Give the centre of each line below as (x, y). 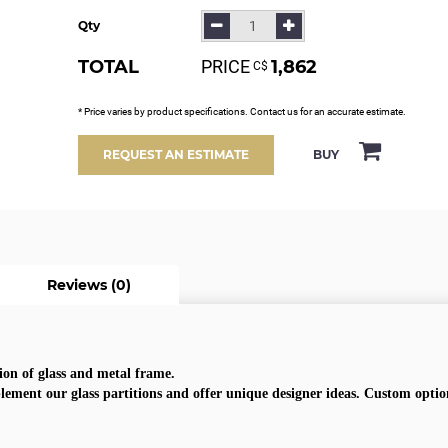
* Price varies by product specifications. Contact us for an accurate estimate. (241, 111)
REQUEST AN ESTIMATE (175, 155)
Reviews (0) (89, 285)
